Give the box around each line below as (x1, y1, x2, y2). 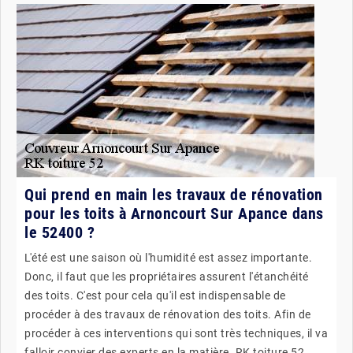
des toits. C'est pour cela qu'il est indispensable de (24, 288, 286, 302)
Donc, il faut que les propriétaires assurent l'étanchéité (24, 269, 309, 283)
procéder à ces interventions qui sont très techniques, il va (24, 326, 328, 340)
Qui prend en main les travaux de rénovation (24, 184, 323, 204)
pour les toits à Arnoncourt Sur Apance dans (24, 203, 324, 223)
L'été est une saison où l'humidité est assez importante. (24, 251, 312, 264)
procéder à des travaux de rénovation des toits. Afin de (24, 307, 311, 321)
